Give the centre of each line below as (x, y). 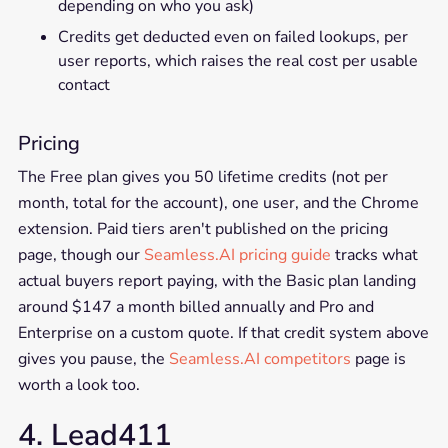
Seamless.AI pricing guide (237, 254)
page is (378, 358)
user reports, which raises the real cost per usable (237, 60)
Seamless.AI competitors (259, 358)
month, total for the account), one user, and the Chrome (218, 202)
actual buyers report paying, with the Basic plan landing (216, 280)
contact (83, 84)
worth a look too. (78, 384)
